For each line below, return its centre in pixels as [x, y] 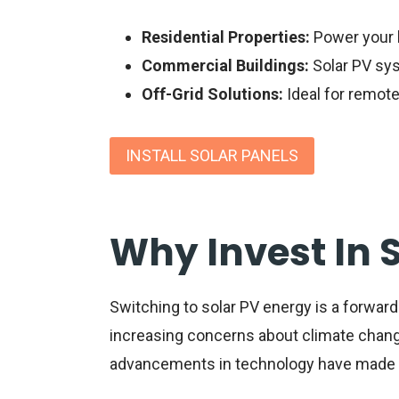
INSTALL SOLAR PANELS [212, 155]
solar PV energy [256, 307]
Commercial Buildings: [225, 65]
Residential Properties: [225, 37]
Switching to [155, 307]
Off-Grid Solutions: [212, 94]
